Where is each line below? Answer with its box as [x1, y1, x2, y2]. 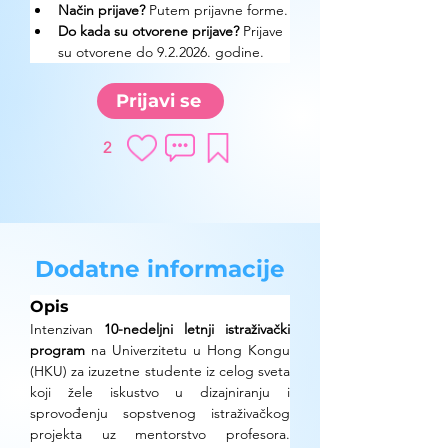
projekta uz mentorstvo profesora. [30, 425, 290, 443]
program [30, 341, 85, 359]
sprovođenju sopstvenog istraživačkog [30, 404, 290, 422]
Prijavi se [116, 90, 201, 112]
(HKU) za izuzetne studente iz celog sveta [30, 362, 290, 380]
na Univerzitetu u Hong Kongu [85, 341, 290, 359]
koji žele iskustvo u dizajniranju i [30, 383, 290, 401]
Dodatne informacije [35, 255, 285, 283]
